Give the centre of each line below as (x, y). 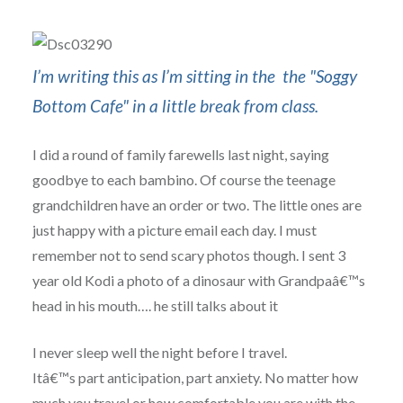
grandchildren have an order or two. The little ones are (197, 205)
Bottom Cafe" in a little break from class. (175, 106)
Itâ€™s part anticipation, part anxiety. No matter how (195, 378)
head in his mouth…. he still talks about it (155, 306)
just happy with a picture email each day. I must (174, 230)
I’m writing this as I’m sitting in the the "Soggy (194, 76)
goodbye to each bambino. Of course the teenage (184, 180)
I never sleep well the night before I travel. (159, 353)
